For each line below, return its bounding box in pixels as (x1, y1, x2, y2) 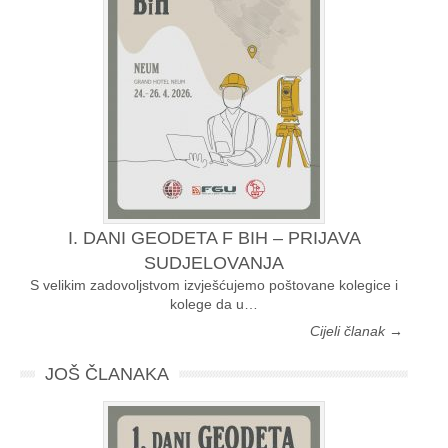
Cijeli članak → (310, 323, 403, 340)
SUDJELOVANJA (144, 253, 284, 274)
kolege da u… (170, 296, 258, 313)
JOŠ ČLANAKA (45, 364, 169, 385)
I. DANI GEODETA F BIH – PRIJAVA (67, 228, 361, 249)
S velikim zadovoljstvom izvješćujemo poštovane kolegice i (30, 277, 398, 294)
